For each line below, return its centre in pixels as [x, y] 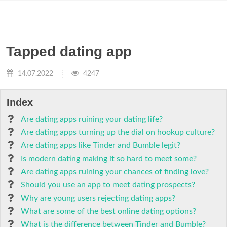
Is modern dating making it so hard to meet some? [109, 159]
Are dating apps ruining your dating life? [92, 119]
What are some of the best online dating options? [108, 211]
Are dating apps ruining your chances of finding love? [115, 172]
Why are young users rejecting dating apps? [98, 198]
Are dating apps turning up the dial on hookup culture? [118, 132]
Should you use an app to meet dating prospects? [108, 185]
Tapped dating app [69, 51]
